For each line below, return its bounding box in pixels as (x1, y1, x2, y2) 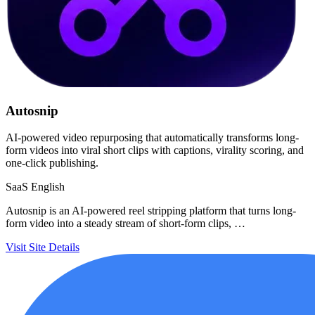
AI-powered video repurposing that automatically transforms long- (6, 131, 299, 144)
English (31, 181, 65, 193)
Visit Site (6, 241, 46, 254)
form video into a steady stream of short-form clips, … (6, 217, 245, 230)
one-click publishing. (6, 157, 98, 169)
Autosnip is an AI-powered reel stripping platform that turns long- (6, 205, 296, 217)
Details (49, 241, 79, 254)
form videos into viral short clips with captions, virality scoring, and (6, 144, 304, 157)
